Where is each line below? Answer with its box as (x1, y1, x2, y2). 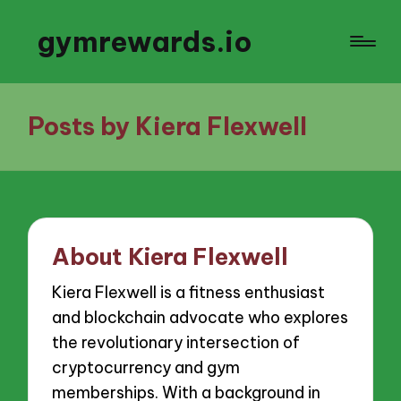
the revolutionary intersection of (52, 332, 301, 354)
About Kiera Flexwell (52, 243, 289, 272)
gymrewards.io (37, 24, 253, 59)
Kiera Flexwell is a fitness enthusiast (52, 282, 326, 303)
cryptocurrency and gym (52, 357, 241, 379)
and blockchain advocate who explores (52, 307, 349, 328)
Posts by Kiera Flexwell (28, 111, 308, 141)
